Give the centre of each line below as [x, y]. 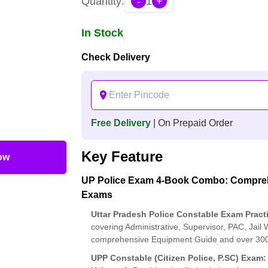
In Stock [103, 33]
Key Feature [122, 156]
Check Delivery [116, 57]
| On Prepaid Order [193, 123]
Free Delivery [121, 123]
